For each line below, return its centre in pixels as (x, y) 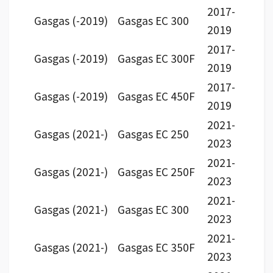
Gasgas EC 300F (156, 59)
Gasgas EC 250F (156, 172)
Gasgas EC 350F (156, 248)
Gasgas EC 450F (156, 97)
